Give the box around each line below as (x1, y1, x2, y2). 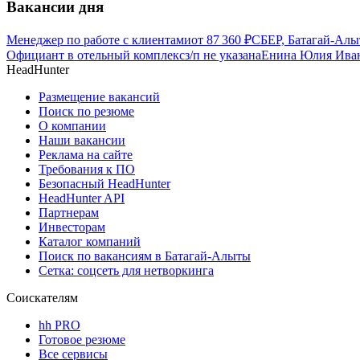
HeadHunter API (39, 191, 125, 206)
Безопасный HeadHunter (39, 177, 170, 191)
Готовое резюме (39, 333, 125, 347)
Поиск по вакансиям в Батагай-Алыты (39, 249, 251, 264)
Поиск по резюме (39, 104, 134, 119)
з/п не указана (185, 48, 261, 63)
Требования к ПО (39, 162, 135, 177)
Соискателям (6, 291, 78, 305)
